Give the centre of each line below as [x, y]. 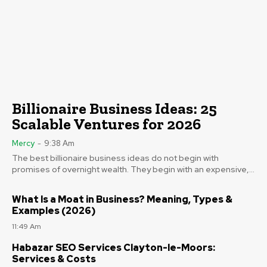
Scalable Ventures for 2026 [106, 124]
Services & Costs [54, 259]
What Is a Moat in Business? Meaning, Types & [122, 199]
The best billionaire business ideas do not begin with [115, 158]
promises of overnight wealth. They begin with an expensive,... [133, 169]
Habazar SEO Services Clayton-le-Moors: [114, 247]
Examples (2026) [54, 210]
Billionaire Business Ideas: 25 [114, 108]
